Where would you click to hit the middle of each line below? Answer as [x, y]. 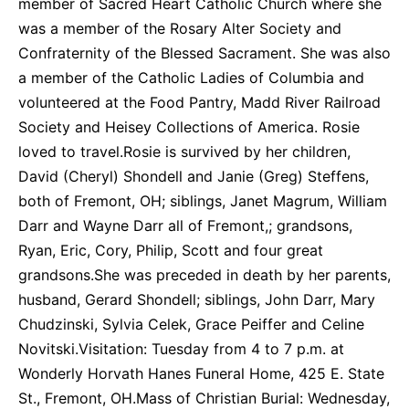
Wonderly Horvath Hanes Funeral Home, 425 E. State [201, 373]
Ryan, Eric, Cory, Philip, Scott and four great [171, 250]
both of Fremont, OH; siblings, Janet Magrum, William [203, 201]
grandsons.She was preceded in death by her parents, [204, 275]
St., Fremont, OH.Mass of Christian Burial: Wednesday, [204, 398]
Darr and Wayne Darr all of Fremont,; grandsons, [185, 225]
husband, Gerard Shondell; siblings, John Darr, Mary [197, 299]
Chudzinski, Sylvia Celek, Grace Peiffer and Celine [191, 324]
